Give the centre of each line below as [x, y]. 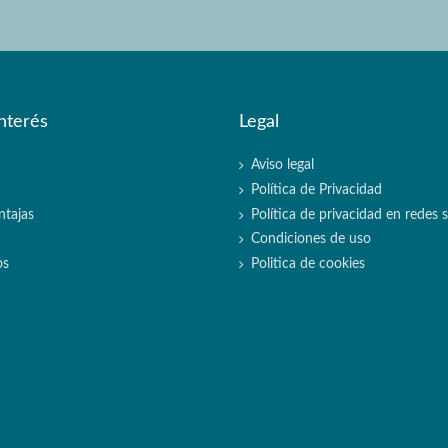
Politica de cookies [308, 263]
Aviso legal [282, 165]
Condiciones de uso [311, 239]
